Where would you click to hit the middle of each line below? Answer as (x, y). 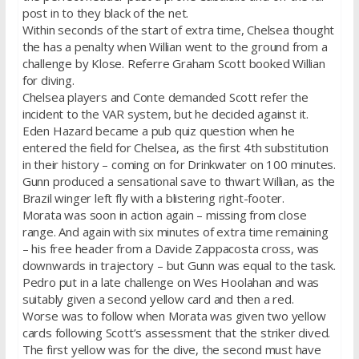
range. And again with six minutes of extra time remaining (175, 231)
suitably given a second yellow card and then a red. (158, 298)
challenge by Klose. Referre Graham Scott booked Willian (173, 63)
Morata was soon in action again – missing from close (164, 214)
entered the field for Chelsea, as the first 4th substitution (175, 147)
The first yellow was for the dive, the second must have (171, 349)
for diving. (48, 80)
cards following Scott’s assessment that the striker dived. (176, 332)
